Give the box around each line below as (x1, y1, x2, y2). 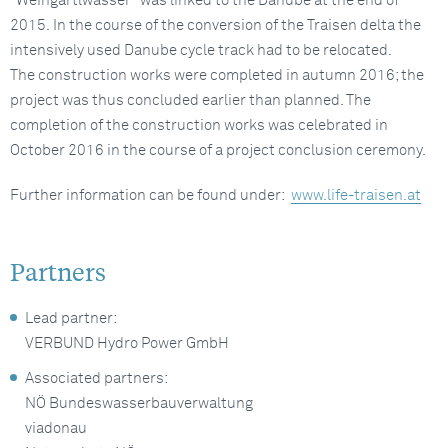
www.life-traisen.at (291, 188, 421, 203)
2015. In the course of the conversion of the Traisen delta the (10, 18, 421, 33)
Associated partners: (25, 371, 168, 386)
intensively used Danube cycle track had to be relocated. (10, 43, 392, 58)
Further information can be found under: (10, 188, 291, 203)
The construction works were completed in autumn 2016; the (10, 68, 424, 83)
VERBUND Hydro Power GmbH (25, 336, 229, 351)
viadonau (25, 421, 87, 436)
